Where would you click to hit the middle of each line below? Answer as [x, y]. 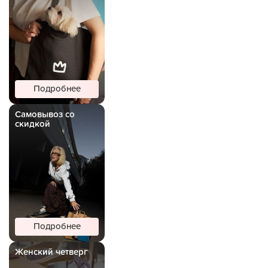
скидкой [33, 124]
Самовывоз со [45, 115]
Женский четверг [51, 252]
